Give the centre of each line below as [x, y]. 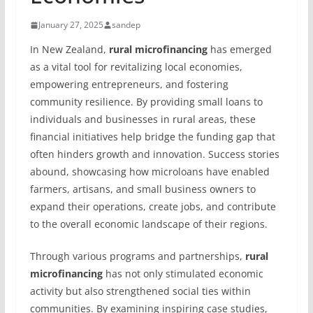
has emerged [239, 49]
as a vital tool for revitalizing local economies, [136, 67]
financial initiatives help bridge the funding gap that [152, 137]
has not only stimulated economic [183, 274]
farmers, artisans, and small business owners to [143, 189]
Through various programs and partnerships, [137, 256]
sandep [126, 25]
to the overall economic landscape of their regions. [148, 224]
